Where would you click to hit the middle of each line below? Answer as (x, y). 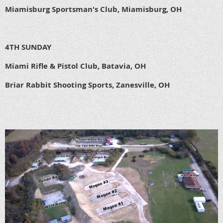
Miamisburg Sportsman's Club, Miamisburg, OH (93, 9)
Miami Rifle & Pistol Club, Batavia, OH (75, 66)
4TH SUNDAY (28, 47)
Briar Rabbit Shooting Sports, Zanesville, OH (87, 85)
